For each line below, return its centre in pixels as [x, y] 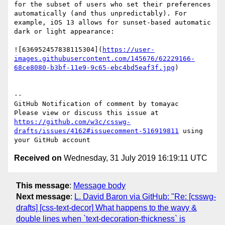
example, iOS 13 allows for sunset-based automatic [113, 23]
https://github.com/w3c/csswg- [72, 122]
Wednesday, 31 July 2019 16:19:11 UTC [135, 158]
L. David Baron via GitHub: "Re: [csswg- [145, 196]
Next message [43, 196]
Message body [99, 185]
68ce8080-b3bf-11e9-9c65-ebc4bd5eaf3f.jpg [94, 68]
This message [43, 185]
